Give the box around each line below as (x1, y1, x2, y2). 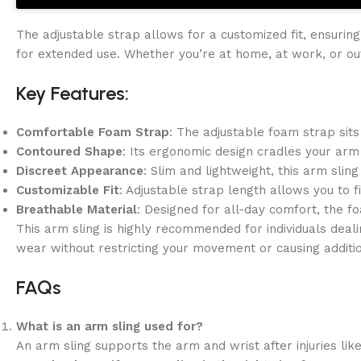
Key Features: (16, 81, 129, 105)
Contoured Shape (16, 143, 122, 159)
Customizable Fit (16, 182, 119, 197)
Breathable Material (16, 201, 137, 217)
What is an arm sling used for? (16, 318, 203, 334)
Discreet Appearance (16, 163, 143, 178)
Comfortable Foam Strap (16, 124, 169, 139)
